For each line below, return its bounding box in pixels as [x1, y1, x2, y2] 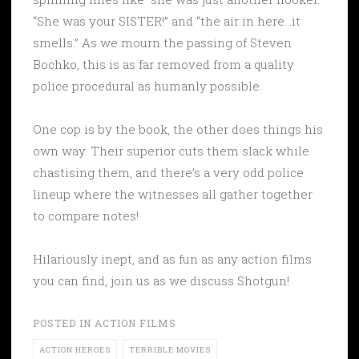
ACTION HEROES [39, 344, 111, 355]
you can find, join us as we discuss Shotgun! [33, 272, 289, 288]
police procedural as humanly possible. [33, 77, 262, 94]
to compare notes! [33, 207, 139, 224]
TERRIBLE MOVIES [129, 344, 211, 355]
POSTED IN [33, 316, 95, 329]
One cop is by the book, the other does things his [33, 120, 323, 137]
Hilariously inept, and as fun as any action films [33, 250, 312, 267]
